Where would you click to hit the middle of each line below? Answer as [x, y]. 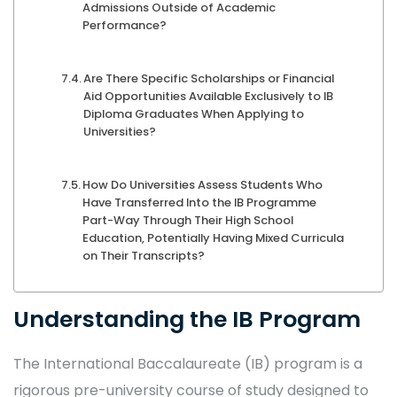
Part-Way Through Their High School [188, 220]
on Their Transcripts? [144, 256]
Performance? [125, 25]
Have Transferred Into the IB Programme [200, 202]
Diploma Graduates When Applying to [194, 114]
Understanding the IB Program [187, 319]
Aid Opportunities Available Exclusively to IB [209, 96]
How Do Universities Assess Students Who [203, 185]
